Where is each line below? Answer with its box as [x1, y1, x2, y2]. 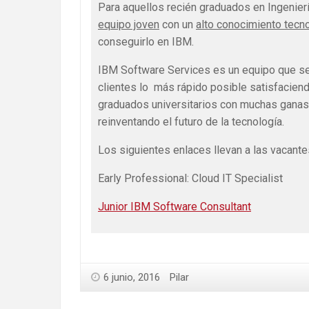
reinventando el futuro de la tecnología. [98, 115, 284, 129]
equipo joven [98, 18, 159, 32]
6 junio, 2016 [103, 271, 160, 284]
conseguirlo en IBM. [98, 35, 194, 49]
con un [159, 18, 196, 32]
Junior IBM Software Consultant [98, 200, 251, 214]
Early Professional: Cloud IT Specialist [98, 172, 283, 186]
